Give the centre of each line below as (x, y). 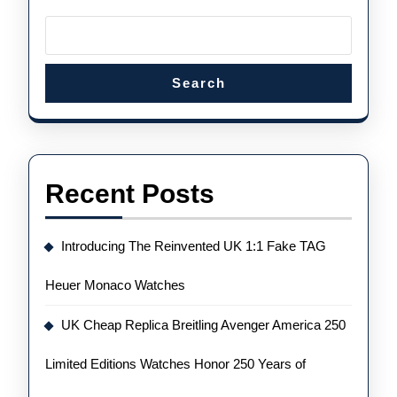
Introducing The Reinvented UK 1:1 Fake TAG (194, 246)
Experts (311, 57)
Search (198, 83)
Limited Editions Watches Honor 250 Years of (175, 364)
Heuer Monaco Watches (115, 285)
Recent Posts (130, 194)
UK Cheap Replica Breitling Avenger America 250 (203, 325)
